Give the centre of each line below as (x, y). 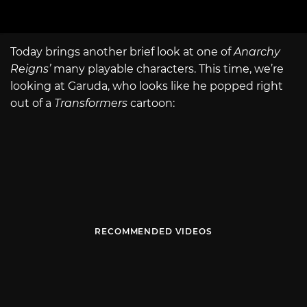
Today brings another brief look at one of (122, 51)
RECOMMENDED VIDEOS (153, 232)
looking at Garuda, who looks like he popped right (147, 86)
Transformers (91, 103)
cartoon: (151, 103)
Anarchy (257, 51)
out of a (32, 103)
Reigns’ (30, 69)
